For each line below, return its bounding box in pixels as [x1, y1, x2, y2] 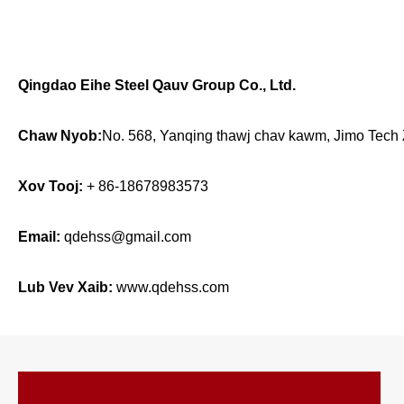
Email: [18, 228, 60, 244]
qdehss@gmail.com [64, 228, 191, 244]
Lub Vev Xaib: [18, 279, 113, 295]
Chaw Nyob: [18, 127, 102, 143]
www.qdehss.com [116, 279, 229, 295]
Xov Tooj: [18, 178, 83, 194]
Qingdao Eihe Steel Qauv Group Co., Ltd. [18, 77, 296, 93]
